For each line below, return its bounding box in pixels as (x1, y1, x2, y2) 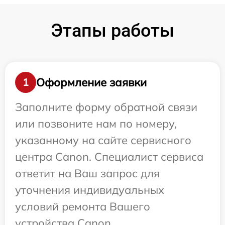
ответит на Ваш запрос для (15, 166, 160, 181)
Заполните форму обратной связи (15, 100, 197, 115)
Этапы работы (51, 20, 174, 42)
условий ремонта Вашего (15, 199, 150, 214)
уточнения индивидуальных (15, 183, 164, 197)
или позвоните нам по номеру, (15, 117, 177, 131)
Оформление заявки (36, 75, 147, 89)
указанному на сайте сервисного (15, 133, 191, 148)
